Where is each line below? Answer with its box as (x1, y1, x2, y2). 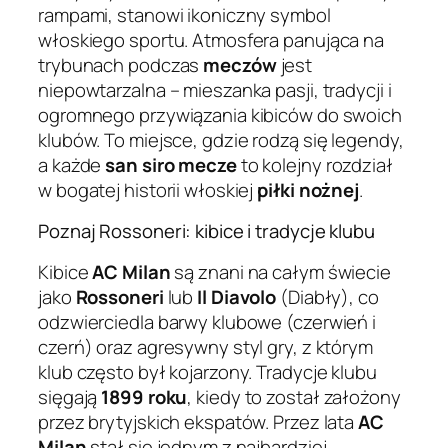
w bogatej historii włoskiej (38, 176, 258, 203)
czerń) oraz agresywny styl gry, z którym (38, 333, 373, 360)
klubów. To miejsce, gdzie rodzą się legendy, (38, 126, 404, 153)
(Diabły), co (276, 283, 379, 310)
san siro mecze (105, 151, 237, 178)
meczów (203, 51, 277, 78)
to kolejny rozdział (236, 151, 393, 178)
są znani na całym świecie (170, 258, 391, 285)
